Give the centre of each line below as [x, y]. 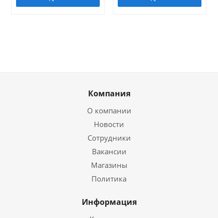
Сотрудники [109, 138]
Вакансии [109, 151]
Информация [109, 202]
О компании [109, 110]
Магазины [109, 165]
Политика [109, 179]
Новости [109, 124]
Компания [109, 93]
